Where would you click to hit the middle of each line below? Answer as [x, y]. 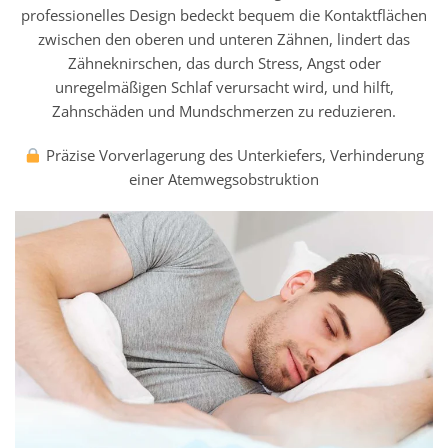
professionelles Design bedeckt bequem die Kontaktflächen [224, 15]
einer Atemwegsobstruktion [224, 179]
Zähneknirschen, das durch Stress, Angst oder [224, 63]
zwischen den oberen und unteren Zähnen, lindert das [224, 39]
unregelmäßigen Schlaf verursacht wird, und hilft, [224, 87]
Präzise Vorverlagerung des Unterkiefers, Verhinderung [232, 155]
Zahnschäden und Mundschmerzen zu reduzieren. [224, 111]
